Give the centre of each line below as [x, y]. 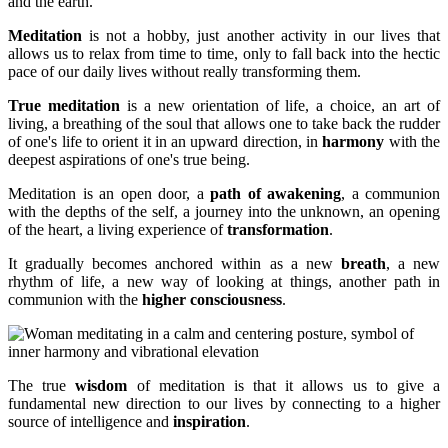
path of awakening [275, 193]
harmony [353, 141]
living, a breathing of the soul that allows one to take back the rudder [224, 123]
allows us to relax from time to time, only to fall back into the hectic [224, 53]
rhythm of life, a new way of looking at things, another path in [224, 281]
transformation [278, 229]
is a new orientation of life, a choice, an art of [280, 105]
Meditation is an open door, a [109, 193]
